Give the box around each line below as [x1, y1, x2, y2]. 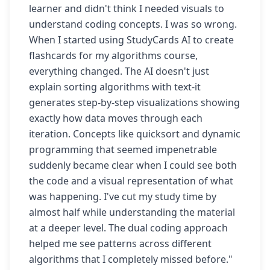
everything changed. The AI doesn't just [29, 64, 209, 78]
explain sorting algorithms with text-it [29, 80, 201, 93]
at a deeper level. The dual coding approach [29, 221, 228, 234]
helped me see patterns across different [29, 236, 212, 250]
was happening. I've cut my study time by [29, 189, 216, 203]
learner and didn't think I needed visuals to [29, 1, 224, 15]
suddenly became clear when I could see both [29, 158, 237, 172]
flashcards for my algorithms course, [29, 48, 198, 62]
